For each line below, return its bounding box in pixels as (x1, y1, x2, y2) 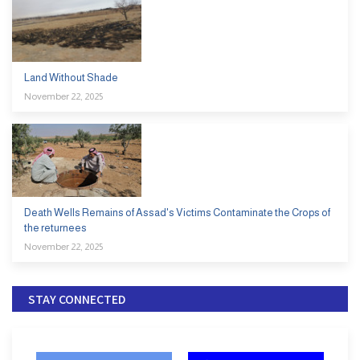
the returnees (24, 221, 87, 234)
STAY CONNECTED (28, 290, 125, 307)
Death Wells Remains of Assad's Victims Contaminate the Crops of (24, 206, 330, 219)
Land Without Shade (24, 71, 118, 84)
